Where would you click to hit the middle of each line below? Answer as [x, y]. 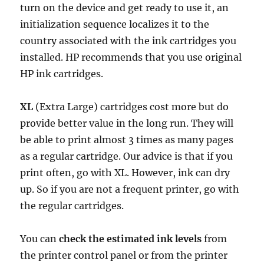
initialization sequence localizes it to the [115, 24]
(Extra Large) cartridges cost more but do [131, 107]
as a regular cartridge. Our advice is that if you [127, 156]
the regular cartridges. [72, 206]
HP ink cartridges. [62, 74]
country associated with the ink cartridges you [128, 41]
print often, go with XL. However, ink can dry [125, 173]
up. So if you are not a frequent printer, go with [130, 189]
